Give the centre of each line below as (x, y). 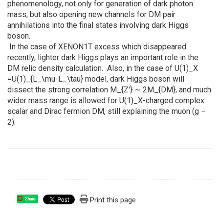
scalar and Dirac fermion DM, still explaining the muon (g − (106, 111)
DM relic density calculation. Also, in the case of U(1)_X (103, 68)
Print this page (113, 200)
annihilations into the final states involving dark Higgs (98, 25)
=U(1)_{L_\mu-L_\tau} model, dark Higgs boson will (96, 79)
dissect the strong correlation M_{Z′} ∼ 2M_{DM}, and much (109, 90)
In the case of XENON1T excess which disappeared (97, 47)
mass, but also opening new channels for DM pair (91, 15)
